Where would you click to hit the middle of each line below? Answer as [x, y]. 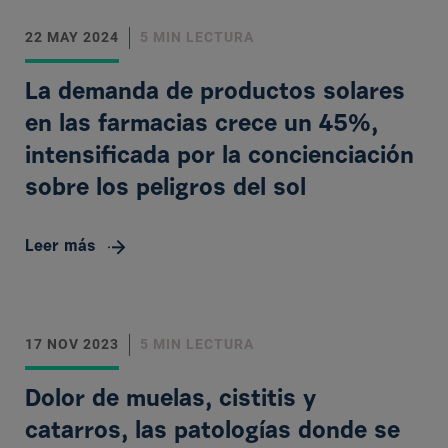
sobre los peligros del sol [165, 189]
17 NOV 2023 [72, 344]
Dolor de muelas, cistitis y [170, 400]
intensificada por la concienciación [219, 157]
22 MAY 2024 [72, 37]
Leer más [60, 247]
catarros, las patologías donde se [212, 432]
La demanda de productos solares [215, 93]
